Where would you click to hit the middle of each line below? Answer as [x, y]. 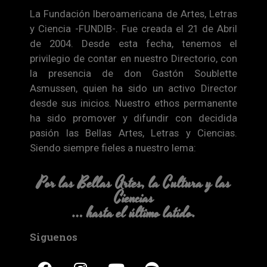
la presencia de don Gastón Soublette [133, 73]
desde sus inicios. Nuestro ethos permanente [133, 103]
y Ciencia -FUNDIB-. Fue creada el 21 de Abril [133, 28]
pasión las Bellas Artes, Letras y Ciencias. [133, 133]
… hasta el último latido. [133, 213]
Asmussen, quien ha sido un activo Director [133, 88]
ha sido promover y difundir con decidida [133, 118]
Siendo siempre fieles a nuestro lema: [113, 148]
